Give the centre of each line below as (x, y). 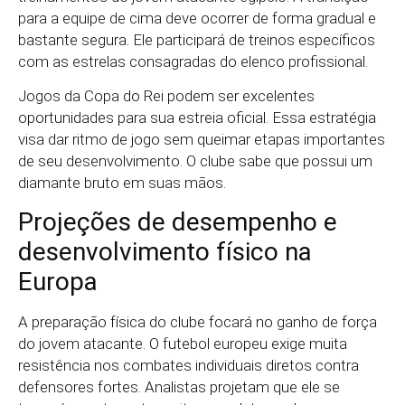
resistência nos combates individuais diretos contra (188, 365)
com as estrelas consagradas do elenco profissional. (193, 62)
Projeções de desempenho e (178, 221)
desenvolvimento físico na (165, 251)
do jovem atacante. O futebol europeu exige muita (183, 343)
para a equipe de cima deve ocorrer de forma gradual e (197, 19)
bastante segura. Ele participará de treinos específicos (197, 40)
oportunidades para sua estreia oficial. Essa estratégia (197, 118)
